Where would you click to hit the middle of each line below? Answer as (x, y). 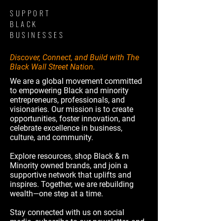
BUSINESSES (37, 35)
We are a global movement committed (76, 81)
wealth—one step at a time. (56, 194)
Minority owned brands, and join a (69, 166)
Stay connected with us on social (67, 212)
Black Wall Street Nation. (53, 67)
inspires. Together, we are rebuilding (72, 184)
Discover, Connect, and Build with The (74, 57)
